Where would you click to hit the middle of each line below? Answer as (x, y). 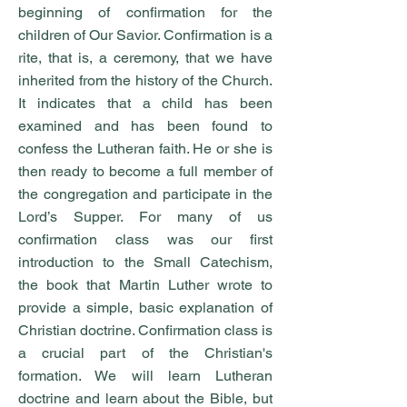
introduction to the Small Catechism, (145, 262)
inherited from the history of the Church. (145, 80)
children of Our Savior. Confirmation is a (145, 35)
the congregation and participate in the (145, 194)
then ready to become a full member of (145, 171)
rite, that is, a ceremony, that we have (145, 58)
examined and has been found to (145, 126)
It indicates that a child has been (145, 103)
